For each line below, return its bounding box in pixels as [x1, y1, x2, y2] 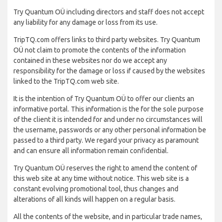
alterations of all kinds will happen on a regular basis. [13, 195, 175, 203]
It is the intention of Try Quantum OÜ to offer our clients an [13, 95, 194, 103]
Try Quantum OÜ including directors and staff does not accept [13, 8, 204, 16]
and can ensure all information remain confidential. [13, 147, 168, 155]
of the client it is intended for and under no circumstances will [13, 115, 203, 123]
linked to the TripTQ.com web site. [13, 77, 119, 85]
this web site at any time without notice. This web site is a [13, 174, 189, 182]
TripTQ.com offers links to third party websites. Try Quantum [13, 36, 200, 44]
